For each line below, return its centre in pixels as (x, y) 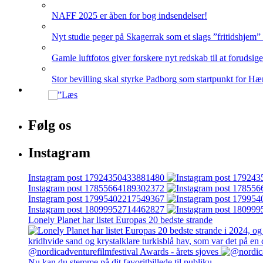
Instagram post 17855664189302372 (96, 188)
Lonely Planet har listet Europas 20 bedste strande (120, 220)
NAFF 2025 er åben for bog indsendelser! (129, 16)
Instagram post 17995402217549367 (96, 198)
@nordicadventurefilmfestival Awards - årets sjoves (123, 251)
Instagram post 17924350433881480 (96, 177)
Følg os (50, 125)
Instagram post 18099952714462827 (96, 209)
